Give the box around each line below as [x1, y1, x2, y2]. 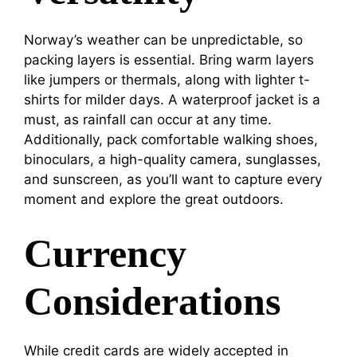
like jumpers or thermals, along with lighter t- [24, 71, 310, 88]
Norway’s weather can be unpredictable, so [24, 31, 303, 48]
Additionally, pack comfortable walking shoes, [24, 131, 318, 147]
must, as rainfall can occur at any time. [24, 111, 272, 127]
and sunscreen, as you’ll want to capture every [24, 171, 322, 187]
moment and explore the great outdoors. [24, 190, 284, 207]
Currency [24, 231, 186, 277]
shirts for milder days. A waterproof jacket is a [24, 91, 320, 108]
